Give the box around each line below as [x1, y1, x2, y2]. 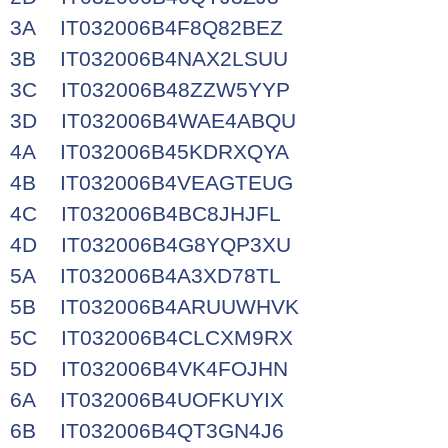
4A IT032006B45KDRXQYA [10, 140, 289, 163]
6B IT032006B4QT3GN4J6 [10, 419, 284, 442]
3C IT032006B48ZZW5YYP [10, 78, 290, 101]
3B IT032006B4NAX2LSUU [10, 47, 288, 70]
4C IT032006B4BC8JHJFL [10, 202, 281, 225]
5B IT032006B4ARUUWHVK [10, 295, 299, 318]
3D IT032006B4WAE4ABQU [10, 109, 296, 132]
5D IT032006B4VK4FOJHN [10, 357, 288, 380]
